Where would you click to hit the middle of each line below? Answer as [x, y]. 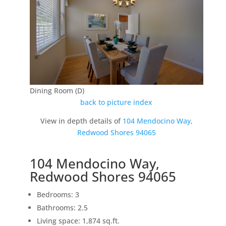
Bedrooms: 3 [58, 195]
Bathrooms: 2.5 [62, 208]
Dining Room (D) [57, 91]
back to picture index [117, 102]
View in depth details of [81, 121]
